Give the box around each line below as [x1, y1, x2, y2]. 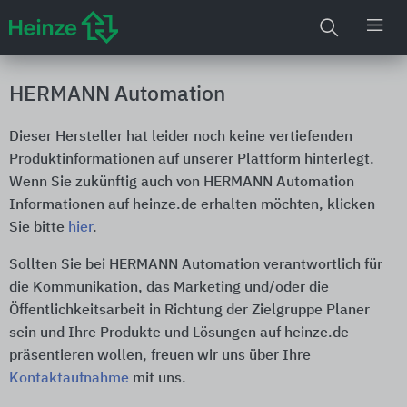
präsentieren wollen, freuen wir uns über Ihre [9, 349, 311, 363]
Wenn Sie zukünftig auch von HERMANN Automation [9, 175, 354, 190]
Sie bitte [9, 221, 68, 235]
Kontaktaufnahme [9, 372, 129, 386]
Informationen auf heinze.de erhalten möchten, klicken [9, 198, 375, 213]
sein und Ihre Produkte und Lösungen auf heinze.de [9, 326, 349, 341]
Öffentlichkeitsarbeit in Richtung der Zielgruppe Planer [9, 303, 370, 318]
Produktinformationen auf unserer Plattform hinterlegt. [9, 153, 374, 167]
